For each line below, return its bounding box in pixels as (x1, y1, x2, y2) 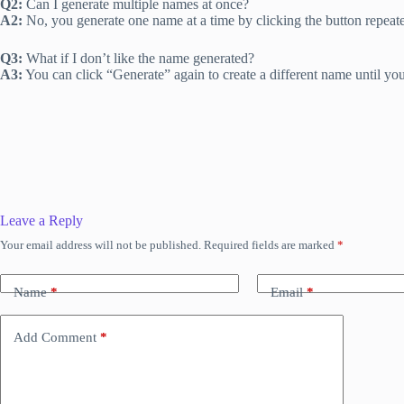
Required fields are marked (204, 238, 337, 252)
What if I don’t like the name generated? (23, 50, 254, 67)
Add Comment (14, 329, 96, 344)
